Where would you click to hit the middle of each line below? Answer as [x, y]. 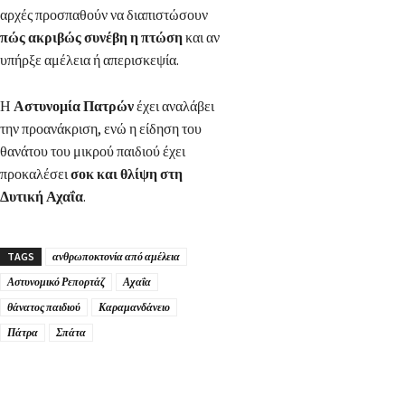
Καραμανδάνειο [134, 307]
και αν [201, 38]
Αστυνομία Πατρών [74, 106]
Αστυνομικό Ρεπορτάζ [56, 282]
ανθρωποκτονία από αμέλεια [116, 257]
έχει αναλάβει [174, 106]
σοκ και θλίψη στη [127, 174]
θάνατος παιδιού [44, 307]
